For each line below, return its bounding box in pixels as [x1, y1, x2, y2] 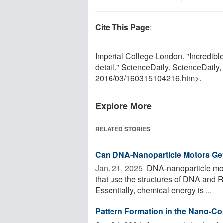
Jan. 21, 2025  [95, 162, 145, 174]
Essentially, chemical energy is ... [95, 184, 212, 196]
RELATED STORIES [95, 124, 150, 133]
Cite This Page [95, 21, 150, 33]
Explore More [95, 99, 152, 112]
